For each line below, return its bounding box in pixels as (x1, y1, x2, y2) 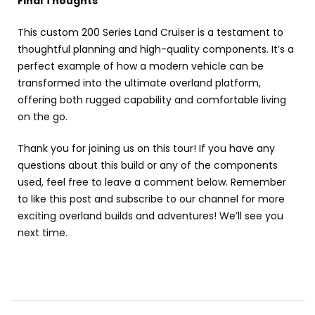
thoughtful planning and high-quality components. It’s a (18, 41, 294, 56)
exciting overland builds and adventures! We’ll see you (18, 208, 283, 223)
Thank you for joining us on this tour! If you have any (18, 141, 275, 155)
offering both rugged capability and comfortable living (18, 92, 286, 107)
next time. (18, 225, 67, 240)
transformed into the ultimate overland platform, (18, 75, 261, 90)
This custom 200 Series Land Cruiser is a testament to (18, 25, 283, 39)
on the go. (18, 109, 67, 124)
